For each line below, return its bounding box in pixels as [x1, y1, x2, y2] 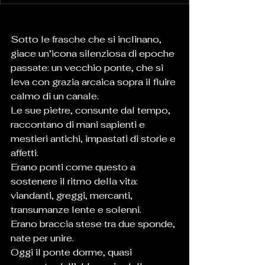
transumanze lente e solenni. [11, 203, 141, 216]
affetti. [11, 147, 38, 160]
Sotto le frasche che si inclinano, [11, 33, 164, 46]
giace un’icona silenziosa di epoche [11, 47, 177, 60]
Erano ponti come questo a [11, 161, 138, 174]
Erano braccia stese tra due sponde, [11, 218, 177, 231]
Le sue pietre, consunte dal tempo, [11, 104, 173, 117]
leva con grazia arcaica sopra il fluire [11, 76, 178, 89]
